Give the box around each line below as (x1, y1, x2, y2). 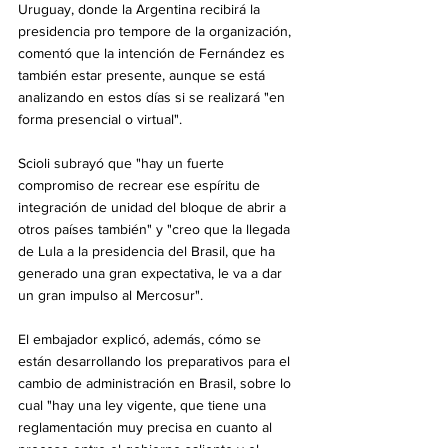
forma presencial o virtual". (18, 110, 182, 127)
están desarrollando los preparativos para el (18, 352, 294, 369)
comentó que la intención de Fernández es (18, 44, 289, 61)
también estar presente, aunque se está (18, 66, 269, 83)
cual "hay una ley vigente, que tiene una (18, 396, 270, 413)
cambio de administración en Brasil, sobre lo (18, 374, 295, 391)
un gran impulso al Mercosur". (18, 286, 203, 303)
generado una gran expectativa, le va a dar (18, 264, 286, 281)
